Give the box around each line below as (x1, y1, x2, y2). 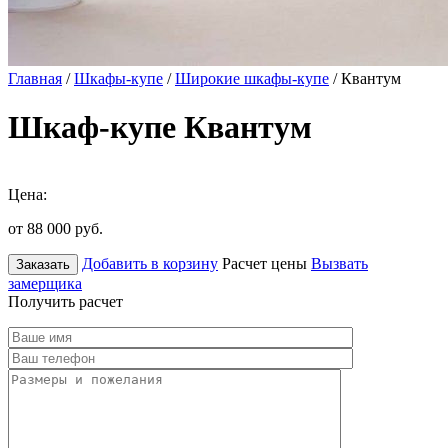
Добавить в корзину (82, 254, 218, 272)
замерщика (8, 274, 82, 292)
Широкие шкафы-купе (175, 70, 329, 87)
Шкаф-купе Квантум (8, 109, 312, 146)
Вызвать (311, 254, 368, 272)
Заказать (16, 256, 70, 272)
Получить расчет (8, 292, 123, 310)
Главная (8, 70, 62, 87)
